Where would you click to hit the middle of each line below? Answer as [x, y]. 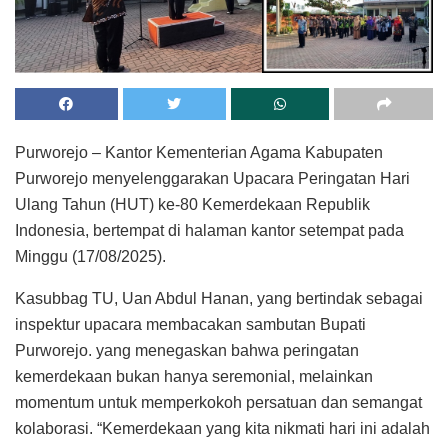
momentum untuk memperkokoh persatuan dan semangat [218, 402]
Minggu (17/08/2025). [90, 256]
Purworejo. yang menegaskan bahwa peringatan [187, 350]
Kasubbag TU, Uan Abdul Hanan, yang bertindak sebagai [219, 298]
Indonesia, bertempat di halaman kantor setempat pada [209, 230]
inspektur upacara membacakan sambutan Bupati [190, 324]
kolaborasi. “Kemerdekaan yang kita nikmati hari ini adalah [222, 428]
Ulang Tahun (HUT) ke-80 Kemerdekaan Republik [192, 204]
